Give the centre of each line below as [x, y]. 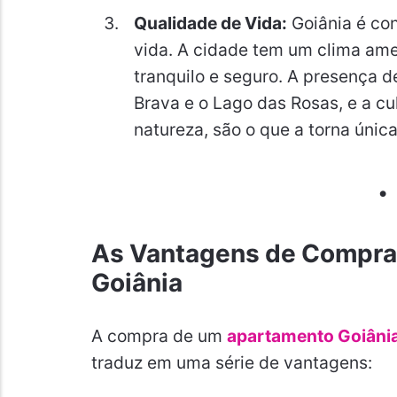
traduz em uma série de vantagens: [231, 363]
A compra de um [159, 336]
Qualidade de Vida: [210, 23]
